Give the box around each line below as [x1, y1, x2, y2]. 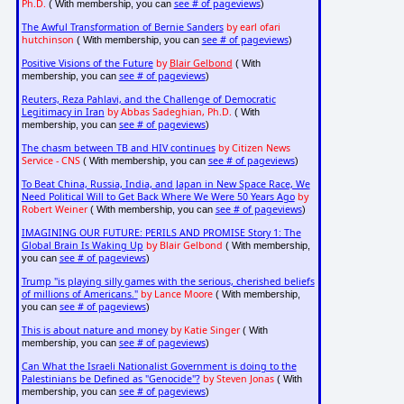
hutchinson [21, 33, 74, 47]
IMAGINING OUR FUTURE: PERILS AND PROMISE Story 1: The [21, 226, 301, 240]
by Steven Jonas [202, 372, 274, 386]
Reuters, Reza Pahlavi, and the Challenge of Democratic [21, 93, 276, 106]
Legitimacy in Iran [21, 106, 105, 119]
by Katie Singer [170, 324, 240, 337]
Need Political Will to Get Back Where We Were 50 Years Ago [21, 190, 295, 204]
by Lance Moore [140, 288, 213, 301]
